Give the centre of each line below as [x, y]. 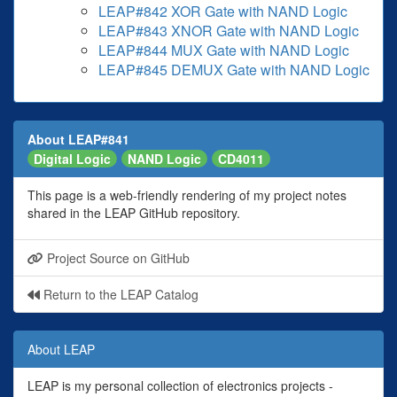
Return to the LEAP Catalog [119, 295]
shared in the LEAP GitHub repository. [134, 213]
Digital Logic [72, 159]
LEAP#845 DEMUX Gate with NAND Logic [234, 69]
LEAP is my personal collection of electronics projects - [180, 386]
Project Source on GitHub [117, 258]
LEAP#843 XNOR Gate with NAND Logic [229, 30]
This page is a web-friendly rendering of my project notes [187, 195]
